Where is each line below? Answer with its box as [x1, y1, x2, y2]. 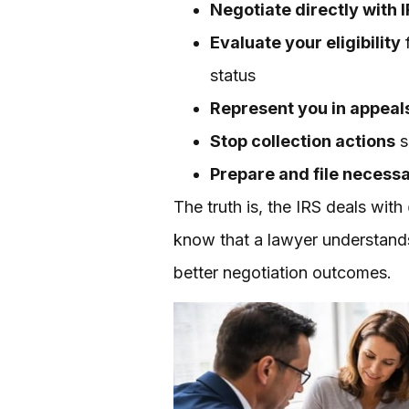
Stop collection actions [210, 131, 395, 151]
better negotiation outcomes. [173, 262, 392, 282]
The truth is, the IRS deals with [173, 196, 407, 216]
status [210, 65, 256, 85]
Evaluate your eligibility [210, 32, 401, 52]
